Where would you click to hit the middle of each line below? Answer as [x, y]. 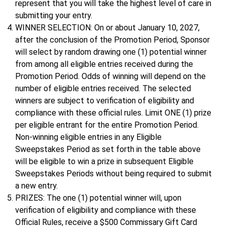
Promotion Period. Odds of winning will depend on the [110, 77]
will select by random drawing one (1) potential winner [111, 52]
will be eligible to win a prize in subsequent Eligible [104, 162]
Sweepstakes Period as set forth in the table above [108, 149]
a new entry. [36, 186]
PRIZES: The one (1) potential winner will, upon [98, 198]
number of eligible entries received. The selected [103, 89]
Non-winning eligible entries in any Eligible [88, 137]
